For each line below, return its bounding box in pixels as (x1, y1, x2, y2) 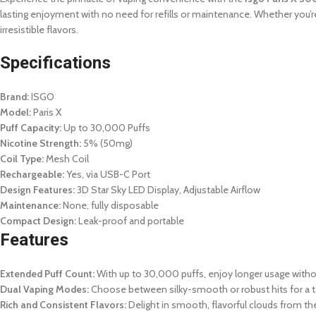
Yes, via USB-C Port (64, 168, 150, 181)
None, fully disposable (61, 199, 159, 212)
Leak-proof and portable (76, 214, 184, 227)
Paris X (31, 106, 61, 119)
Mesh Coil (44, 152, 89, 165)
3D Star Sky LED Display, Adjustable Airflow (75, 183, 260, 196)
